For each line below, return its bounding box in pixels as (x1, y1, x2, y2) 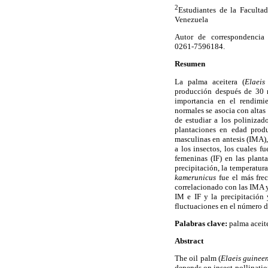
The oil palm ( (175, 254, 221, 263)
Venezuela (175, 14, 208, 24)
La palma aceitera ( (175, 77, 245, 86)
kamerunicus (175, 172, 216, 182)
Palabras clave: (175, 218, 227, 228)
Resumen (175, 59, 205, 69)
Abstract (175, 236, 203, 245)
